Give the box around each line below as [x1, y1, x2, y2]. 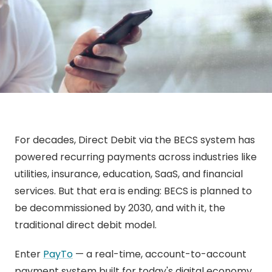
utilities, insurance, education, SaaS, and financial [15, 167, 243, 181]
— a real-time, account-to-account [73, 247, 246, 261]
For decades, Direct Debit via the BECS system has [15, 133, 255, 147]
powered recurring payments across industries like [15, 150, 257, 164]
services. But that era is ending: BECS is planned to [15, 184, 252, 198]
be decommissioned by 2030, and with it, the [15, 201, 225, 215]
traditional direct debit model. [15, 218, 157, 232]
